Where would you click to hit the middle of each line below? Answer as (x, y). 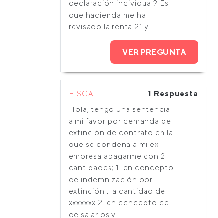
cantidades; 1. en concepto (121, 168)
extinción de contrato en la (121, 133)
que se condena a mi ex (114, 144)
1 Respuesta (173, 94)
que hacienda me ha (107, 15)
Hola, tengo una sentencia (119, 109)
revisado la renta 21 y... (111, 27)
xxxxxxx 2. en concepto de (119, 203)
